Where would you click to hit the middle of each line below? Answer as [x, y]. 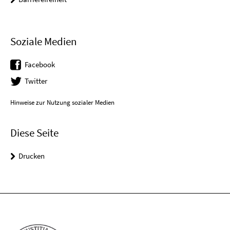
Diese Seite [34, 133]
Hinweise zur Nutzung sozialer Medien [62, 103]
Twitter [36, 81]
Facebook [40, 64]
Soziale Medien [43, 41]
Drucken [32, 156]
